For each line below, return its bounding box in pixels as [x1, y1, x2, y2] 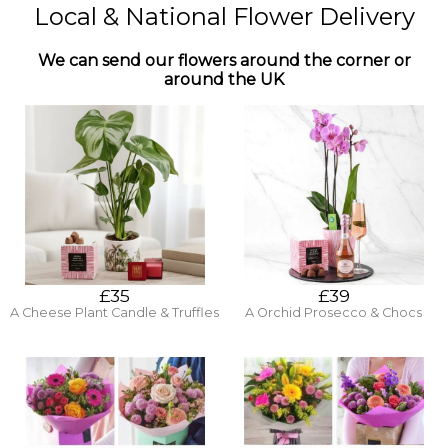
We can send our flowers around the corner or [37, 50, 411, 70]
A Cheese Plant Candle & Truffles [10, 305, 219, 321]
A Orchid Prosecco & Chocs [245, 305, 422, 321]
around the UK [164, 69, 284, 89]
